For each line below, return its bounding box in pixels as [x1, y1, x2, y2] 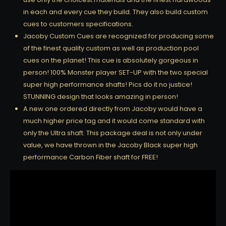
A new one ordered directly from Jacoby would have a [23, 103, 202, 114]
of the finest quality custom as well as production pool [23, 43, 199, 53]
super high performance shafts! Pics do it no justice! [23, 79, 192, 89]
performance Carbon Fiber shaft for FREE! [23, 152, 158, 162]
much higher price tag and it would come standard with [23, 116, 205, 126]
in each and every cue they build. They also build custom [23, 7, 208, 17]
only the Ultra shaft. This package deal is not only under [23, 128, 202, 138]
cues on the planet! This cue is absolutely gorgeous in [23, 55, 198, 65]
